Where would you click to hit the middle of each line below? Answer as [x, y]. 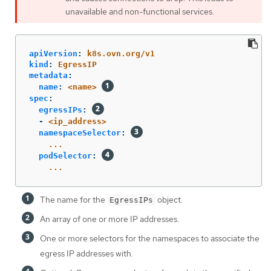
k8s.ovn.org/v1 [121, 53]
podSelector [65, 155]
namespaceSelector [80, 132]
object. [169, 199]
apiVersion [53, 53]
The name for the [73, 199]
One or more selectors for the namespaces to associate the [150, 238]
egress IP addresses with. [87, 253]
